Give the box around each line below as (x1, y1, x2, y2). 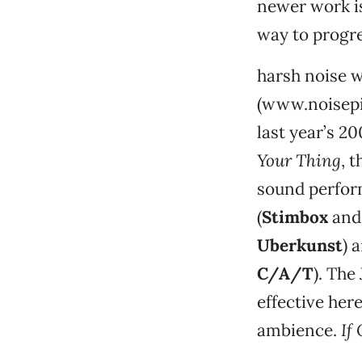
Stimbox (261, 206, 328, 228)
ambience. (256, 319, 341, 341)
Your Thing (256, 149, 341, 171)
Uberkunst (256, 234, 343, 256)
